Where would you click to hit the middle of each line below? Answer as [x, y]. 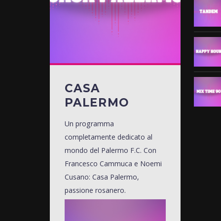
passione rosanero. [95, 190]
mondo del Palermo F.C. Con [110, 150]
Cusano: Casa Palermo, [102, 177]
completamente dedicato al [108, 137]
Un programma [89, 123]
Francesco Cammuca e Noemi [113, 163]
